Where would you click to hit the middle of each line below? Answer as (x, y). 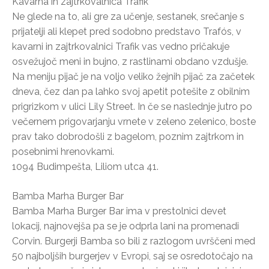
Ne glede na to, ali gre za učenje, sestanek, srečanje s (128, 16)
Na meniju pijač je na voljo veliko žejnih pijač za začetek (133, 76)
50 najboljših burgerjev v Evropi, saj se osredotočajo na (132, 256)
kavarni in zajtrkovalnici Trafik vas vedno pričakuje (121, 46)
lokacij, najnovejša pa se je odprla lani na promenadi (125, 226)
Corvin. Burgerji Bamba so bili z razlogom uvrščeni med (134, 241)
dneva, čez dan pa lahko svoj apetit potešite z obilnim (131, 91)
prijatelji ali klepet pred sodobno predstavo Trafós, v (127, 31)
